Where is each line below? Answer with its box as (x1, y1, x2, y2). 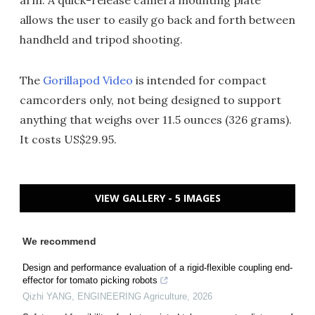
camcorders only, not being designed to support (20, 93, 281, 108)
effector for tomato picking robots (22, 275, 157, 286)
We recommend (22, 236, 96, 247)
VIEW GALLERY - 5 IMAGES (94, 191, 221, 205)
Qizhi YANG (22, 291, 72, 302)
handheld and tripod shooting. (20, 32, 183, 47)
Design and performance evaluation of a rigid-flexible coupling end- (22, 262, 292, 274)
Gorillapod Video (43, 73, 133, 88)
